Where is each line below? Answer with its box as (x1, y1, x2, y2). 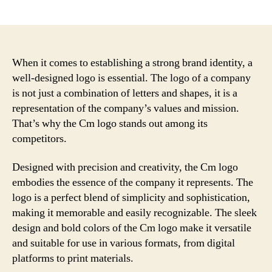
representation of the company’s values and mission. (12, 101, 239, 115)
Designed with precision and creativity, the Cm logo (12, 160, 238, 174)
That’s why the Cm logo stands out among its (12, 116, 208, 131)
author (55, 1, 83, 13)
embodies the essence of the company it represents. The (12, 175, 253, 189)
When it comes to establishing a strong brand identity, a (12, 55, 253, 70)
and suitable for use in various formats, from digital (12, 236, 235, 250)
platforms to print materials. (12, 251, 134, 265)
